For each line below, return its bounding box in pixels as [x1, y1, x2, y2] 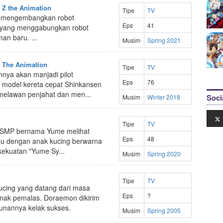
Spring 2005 [147, 206, 181, 215]
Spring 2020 [147, 149, 181, 158]
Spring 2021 [147, 36, 181, 44]
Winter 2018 [147, 93, 180, 101]
